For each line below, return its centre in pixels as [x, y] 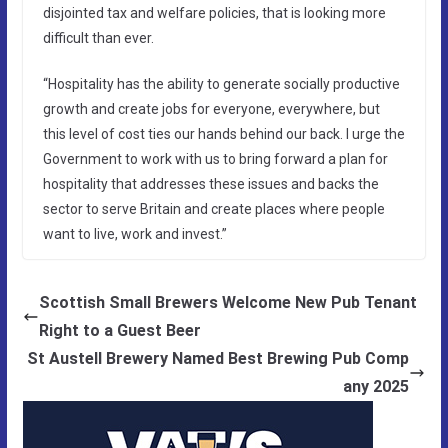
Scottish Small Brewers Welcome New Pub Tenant [227, 302]
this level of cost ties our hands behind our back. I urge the [223, 133]
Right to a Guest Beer [119, 330]
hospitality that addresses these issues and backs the [210, 183]
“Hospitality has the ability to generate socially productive [221, 83]
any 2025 [376, 386]
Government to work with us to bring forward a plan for [215, 158]
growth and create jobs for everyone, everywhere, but [211, 108]
